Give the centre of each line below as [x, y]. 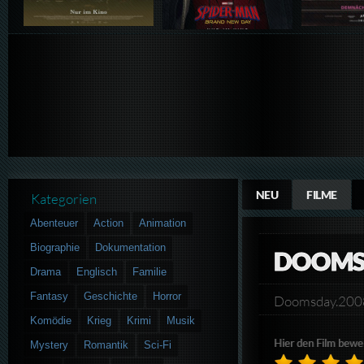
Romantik [106, 344]
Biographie [55, 247]
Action [109, 223]
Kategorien [64, 199]
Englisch [97, 271]
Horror [167, 296]
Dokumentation [131, 247]
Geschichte [111, 296]
